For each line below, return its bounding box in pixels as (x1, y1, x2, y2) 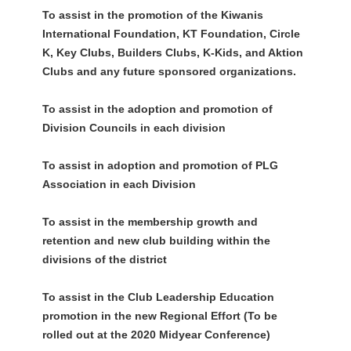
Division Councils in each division (42, 121, 226, 135)
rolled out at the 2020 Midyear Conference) (42, 328, 270, 342)
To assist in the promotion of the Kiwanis (42, 9, 263, 22)
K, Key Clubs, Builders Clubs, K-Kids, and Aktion (42, 46, 303, 60)
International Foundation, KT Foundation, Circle (42, 27, 300, 41)
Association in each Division (42, 178, 196, 191)
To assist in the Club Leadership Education (42, 291, 274, 304)
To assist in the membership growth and (42, 215, 258, 229)
